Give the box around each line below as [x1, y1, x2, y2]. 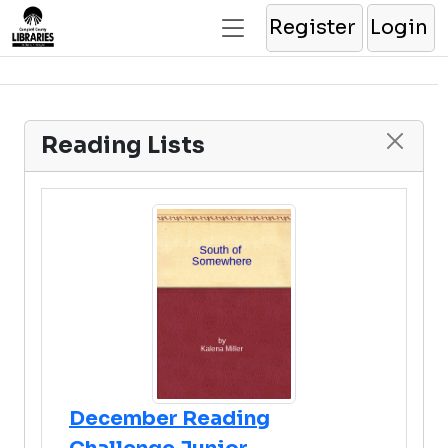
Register [269, 15, 356, 40]
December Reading [69, 406, 270, 431]
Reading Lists [41, 131, 205, 160]
